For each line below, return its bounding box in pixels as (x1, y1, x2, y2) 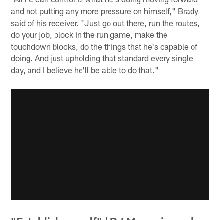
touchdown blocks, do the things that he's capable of (11, 41, 198, 52)
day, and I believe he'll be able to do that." (11, 65, 159, 75)
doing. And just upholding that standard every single (11, 53, 193, 63)
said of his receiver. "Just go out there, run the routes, (11, 18, 200, 28)
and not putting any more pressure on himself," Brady (11, 6, 199, 16)
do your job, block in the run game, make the (11, 29, 168, 40)
